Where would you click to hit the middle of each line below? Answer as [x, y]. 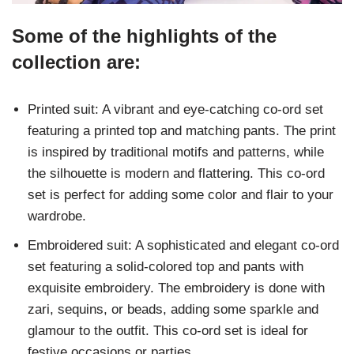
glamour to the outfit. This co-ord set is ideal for [168, 331]
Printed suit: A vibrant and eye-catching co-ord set [175, 110]
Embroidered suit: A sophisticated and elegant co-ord [183, 246]
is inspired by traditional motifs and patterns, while [176, 153]
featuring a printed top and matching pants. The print [182, 131]
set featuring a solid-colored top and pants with [166, 267]
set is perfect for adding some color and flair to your [181, 195]
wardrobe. [57, 217]
